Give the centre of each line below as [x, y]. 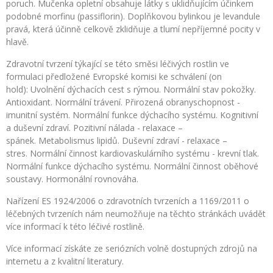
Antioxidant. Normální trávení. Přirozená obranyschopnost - [123, 102]
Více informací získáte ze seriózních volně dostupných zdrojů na [132, 248]
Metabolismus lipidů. [79, 140]
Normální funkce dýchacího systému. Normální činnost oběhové [132, 166]
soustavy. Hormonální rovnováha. [73, 179]
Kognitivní [240, 115]
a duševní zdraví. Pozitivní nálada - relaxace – [94, 128]
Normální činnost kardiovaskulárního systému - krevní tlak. [143, 153]
